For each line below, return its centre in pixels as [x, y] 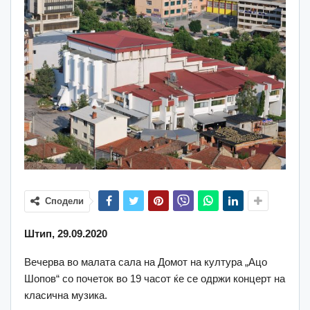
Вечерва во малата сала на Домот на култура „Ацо [146, 262]
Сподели [64, 201]
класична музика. [66, 295]
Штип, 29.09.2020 [66, 233]
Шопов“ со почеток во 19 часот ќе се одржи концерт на [155, 278]
